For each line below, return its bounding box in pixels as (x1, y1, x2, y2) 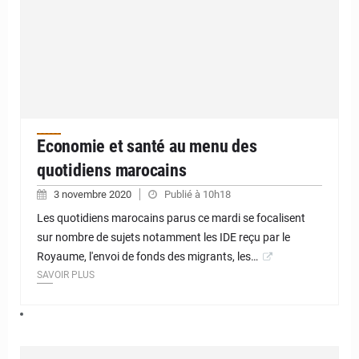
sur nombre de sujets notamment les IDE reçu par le (37, 231, 290, 244)
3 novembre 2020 (54, 188, 134, 201)
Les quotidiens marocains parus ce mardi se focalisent (37, 212, 305, 225)
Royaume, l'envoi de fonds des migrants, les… (37, 250, 258, 264)
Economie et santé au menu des (37, 136, 257, 157)
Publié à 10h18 (164, 188, 231, 201)
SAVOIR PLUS (37, 269, 95, 281)
